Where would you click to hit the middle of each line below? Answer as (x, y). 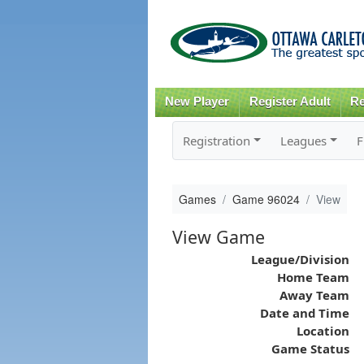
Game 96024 (266, 199)
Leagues (303, 140)
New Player (197, 102)
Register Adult (290, 102)
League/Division (300, 259)
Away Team (314, 295)
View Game (218, 236)
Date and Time (304, 312)
